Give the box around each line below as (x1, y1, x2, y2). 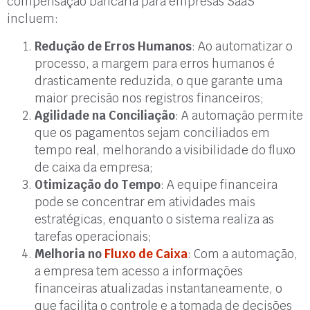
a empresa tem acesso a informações (35, 263, 243, 279)
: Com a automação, (188, 246, 298, 262)
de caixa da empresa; (35, 159, 153, 175)
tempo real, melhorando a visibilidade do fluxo (35, 142, 295, 158)
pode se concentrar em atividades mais (35, 194, 255, 210)
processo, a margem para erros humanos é (35, 55, 275, 71)
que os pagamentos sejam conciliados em (35, 125, 270, 140)
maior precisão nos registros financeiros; (35, 90, 264, 106)
